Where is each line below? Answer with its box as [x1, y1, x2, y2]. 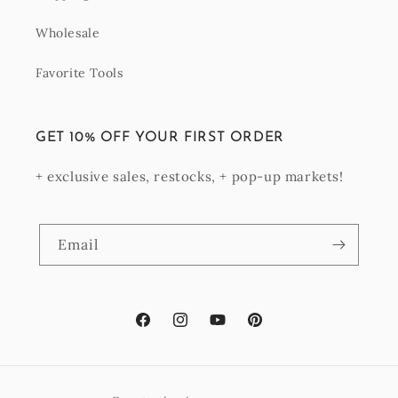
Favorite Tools [36, 65, 123, 82]
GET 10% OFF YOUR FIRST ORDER [36, 131, 284, 146]
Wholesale [36, 25, 100, 42]
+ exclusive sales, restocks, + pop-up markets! [36, 168, 344, 186]
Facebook [133, 321, 192, 338]
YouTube [208, 321, 263, 338]
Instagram [171, 321, 235, 338]
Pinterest [245, 321, 303, 338]
